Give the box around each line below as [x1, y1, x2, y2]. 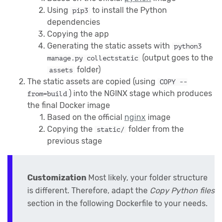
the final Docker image [27, 101, 110, 111]
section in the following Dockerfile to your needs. [27, 198, 208, 208]
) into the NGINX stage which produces [69, 89, 213, 99]
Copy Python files [150, 185, 215, 195]
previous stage [47, 136, 102, 146]
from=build [27, 90, 67, 98]
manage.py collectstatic [47, 55, 138, 62]
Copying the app [47, 29, 109, 39]
